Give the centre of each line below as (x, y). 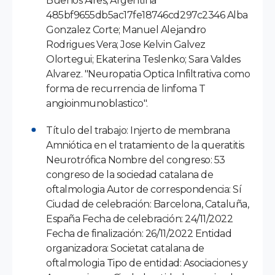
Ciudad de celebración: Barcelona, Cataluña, (148, 204)
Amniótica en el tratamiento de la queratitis (145, 145)
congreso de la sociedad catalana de (130, 174)
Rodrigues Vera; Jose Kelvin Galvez (126, 44)
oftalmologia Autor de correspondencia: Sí (144, 189)
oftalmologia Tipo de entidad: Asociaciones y (147, 263)
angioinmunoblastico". (97, 103)
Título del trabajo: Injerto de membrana (138, 130)
